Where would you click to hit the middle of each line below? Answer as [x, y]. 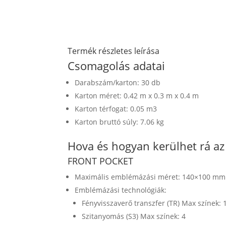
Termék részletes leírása [114, 51]
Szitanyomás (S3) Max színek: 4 [134, 216]
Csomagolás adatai [117, 66]
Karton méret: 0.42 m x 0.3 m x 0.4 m [137, 96]
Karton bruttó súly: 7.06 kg [120, 122]
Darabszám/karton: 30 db [118, 83]
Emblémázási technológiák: [121, 190]
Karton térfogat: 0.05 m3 [116, 109]
